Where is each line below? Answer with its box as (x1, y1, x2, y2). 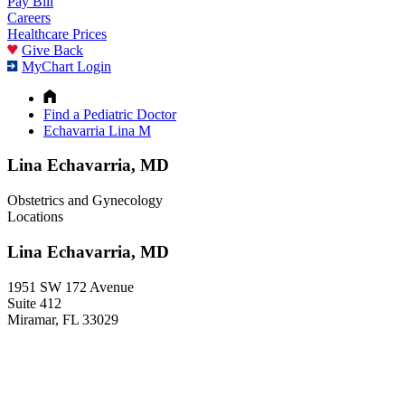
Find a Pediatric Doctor (43, 106, 176, 122)
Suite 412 (7, 295, 61, 311)
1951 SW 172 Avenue (7, 278, 134, 295)
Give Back (22, 42, 83, 58)
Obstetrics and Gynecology (7, 193, 163, 209)
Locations (7, 209, 63, 225)
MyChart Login (22, 58, 111, 74)
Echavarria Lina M (43, 122, 151, 138)
